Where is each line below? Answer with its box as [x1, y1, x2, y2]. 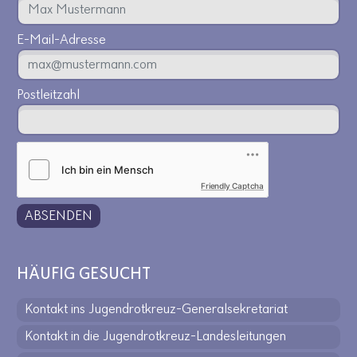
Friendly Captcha [201, 181, 264, 190]
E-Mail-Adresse [17, 33, 106, 48]
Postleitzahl [17, 88, 80, 103]
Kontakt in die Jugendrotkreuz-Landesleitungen [25, 329, 286, 344]
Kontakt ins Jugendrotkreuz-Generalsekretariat [25, 302, 288, 317]
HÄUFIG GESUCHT [17, 265, 151, 284]
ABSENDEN [25, 208, 92, 224]
